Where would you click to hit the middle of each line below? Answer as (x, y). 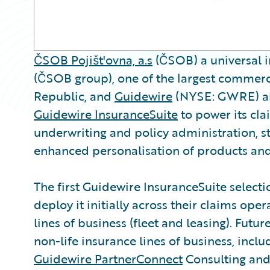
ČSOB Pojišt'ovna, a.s (93, 60)
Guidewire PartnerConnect (108, 259)
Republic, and (74, 96)
